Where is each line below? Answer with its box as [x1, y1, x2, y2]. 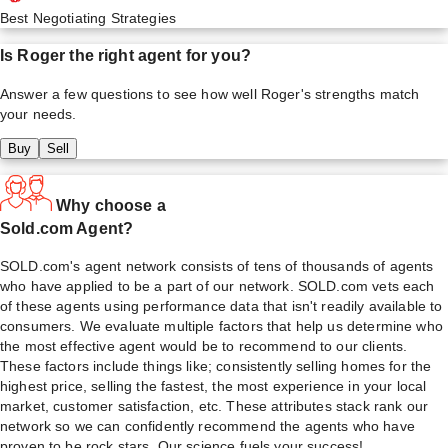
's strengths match [300, 85, 420, 102]
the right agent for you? [65, 46, 251, 65]
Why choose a [56, 195, 166, 214]
